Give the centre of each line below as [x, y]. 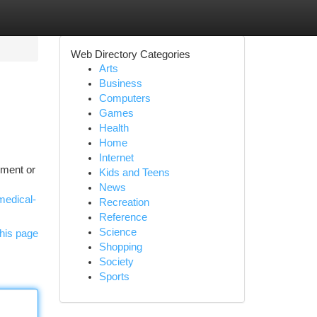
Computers [125, 98]
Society [116, 262]
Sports [114, 277]
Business [120, 83]
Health [114, 128]
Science [117, 232]
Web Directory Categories [130, 54]
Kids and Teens [134, 173]
